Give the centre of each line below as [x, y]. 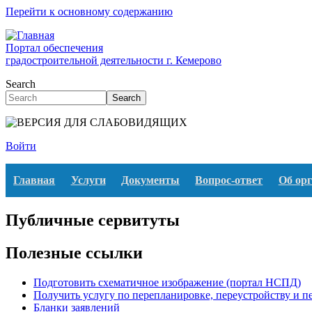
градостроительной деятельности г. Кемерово [114, 60]
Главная [34, 180]
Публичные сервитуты [93, 220]
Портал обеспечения [54, 48]
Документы [150, 180]
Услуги [88, 180]
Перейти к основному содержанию [89, 11]
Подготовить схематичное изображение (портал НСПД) [167, 282]
